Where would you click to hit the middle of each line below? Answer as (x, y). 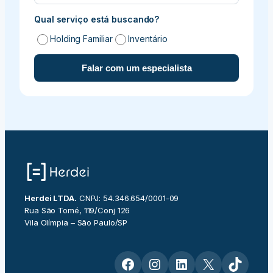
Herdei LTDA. (51, 198)
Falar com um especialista (136, 68)
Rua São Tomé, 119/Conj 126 (77, 210)
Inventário (148, 38)
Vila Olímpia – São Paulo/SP (76, 222)
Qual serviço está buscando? (97, 19)
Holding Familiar (81, 38)
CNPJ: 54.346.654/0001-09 (128, 198)
